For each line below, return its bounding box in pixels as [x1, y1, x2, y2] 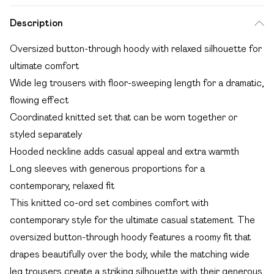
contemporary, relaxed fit [10, 180, 114, 191]
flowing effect [10, 95, 68, 105]
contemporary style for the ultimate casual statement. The [10, 215, 255, 225]
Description [10, 18, 63, 28]
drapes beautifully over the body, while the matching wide [10, 249, 250, 259]
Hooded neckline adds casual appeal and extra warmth [10, 146, 239, 157]
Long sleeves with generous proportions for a [10, 163, 205, 174]
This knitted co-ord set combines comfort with [10, 198, 209, 208]
